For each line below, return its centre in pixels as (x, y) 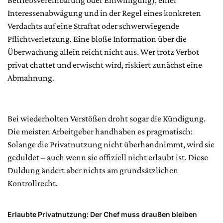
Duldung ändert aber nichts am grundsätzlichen (93, 170)
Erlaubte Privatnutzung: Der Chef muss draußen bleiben (102, 215)
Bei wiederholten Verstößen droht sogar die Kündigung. (107, 119)
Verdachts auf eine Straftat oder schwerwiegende (93, 26)
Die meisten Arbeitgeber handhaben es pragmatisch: (100, 132)
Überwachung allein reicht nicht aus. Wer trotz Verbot (103, 52)
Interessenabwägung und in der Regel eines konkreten (104, 13)
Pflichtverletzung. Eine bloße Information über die (97, 39)
